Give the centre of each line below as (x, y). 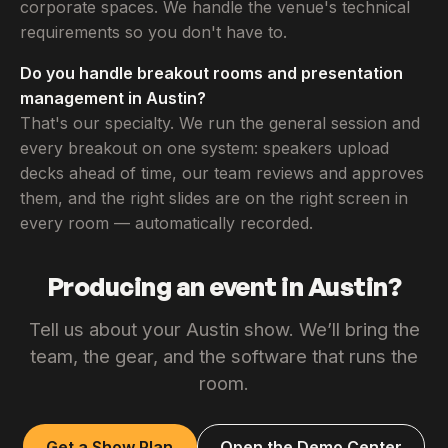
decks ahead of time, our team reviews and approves (222, 173)
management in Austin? (113, 98)
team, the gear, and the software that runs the (224, 356)
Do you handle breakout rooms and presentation (211, 73)
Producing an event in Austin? (224, 286)
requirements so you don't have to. (153, 32)
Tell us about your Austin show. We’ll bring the (224, 329)
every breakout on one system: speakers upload (204, 148)
